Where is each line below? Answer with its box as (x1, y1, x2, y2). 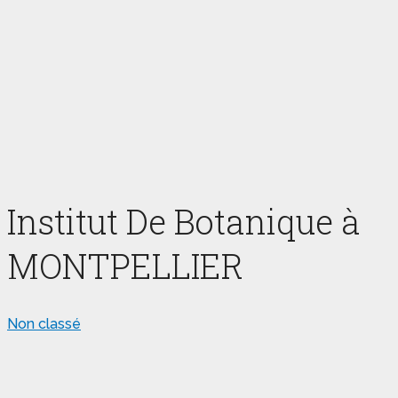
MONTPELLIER (7, 243, 243, 288)
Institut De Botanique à (7, 198, 360, 243)
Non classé (7, 315, 81, 333)
